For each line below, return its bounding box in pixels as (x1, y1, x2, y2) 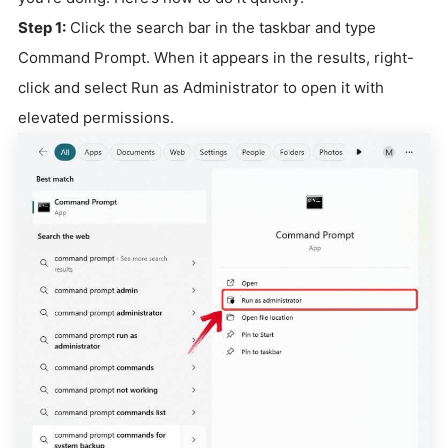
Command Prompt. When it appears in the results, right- (18, 48, 414, 67)
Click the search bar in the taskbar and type (66, 18, 376, 37)
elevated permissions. (18, 108, 174, 127)
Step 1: (18, 18, 66, 37)
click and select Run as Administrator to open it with (18, 78, 384, 97)
